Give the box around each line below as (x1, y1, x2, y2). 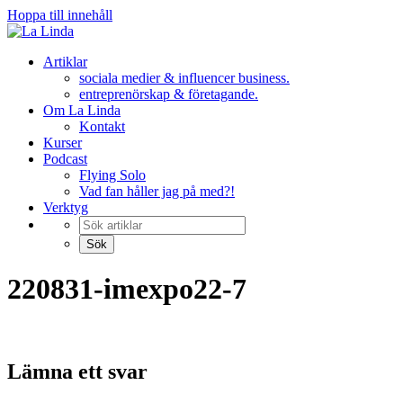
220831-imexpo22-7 (7, 273, 246, 306)
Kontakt (79, 119, 125, 134)
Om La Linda (43, 103, 121, 118)
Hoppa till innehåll (7, 7, 112, 22)
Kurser (43, 135, 82, 150)
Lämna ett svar (7, 359, 148, 383)
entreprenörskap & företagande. (79, 86, 258, 102)
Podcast (43, 151, 87, 166)
